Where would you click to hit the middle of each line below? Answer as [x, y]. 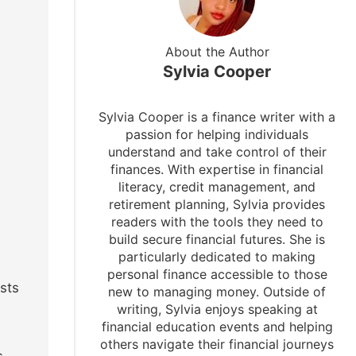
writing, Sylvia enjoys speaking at [217, 310]
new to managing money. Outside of [217, 292]
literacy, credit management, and [217, 187]
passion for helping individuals [217, 135]
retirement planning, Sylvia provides [217, 205]
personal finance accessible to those [217, 275]
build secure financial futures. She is [217, 240]
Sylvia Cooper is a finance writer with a [217, 117]
